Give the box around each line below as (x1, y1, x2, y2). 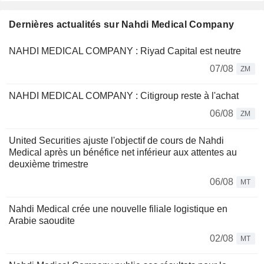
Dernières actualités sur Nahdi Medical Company (9, 19, 235, 30)
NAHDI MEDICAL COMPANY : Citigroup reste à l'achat (9, 91, 239, 101)
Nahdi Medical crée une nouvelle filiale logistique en (9, 204, 227, 214)
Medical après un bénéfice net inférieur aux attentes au (9, 147, 237, 158)
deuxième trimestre (9, 159, 88, 170)
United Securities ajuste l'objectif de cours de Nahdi (9, 136, 224, 146)
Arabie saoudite (9, 216, 75, 226)
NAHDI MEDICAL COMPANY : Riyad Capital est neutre (9, 46, 241, 57)
